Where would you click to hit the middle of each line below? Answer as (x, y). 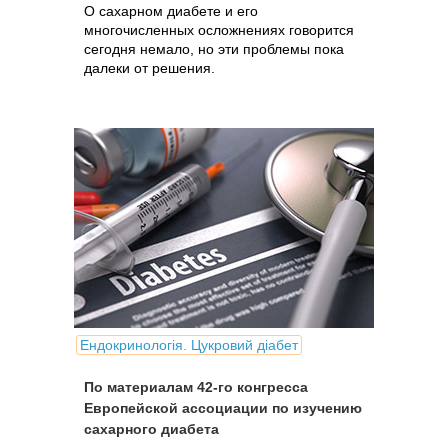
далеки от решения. (149, 68)
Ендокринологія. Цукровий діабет (189, 345)
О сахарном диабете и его (171, 11)
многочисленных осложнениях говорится (219, 30)
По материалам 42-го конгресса (196, 387)
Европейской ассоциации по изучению (223, 408)
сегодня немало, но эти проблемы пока (214, 49)
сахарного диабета (151, 429)
